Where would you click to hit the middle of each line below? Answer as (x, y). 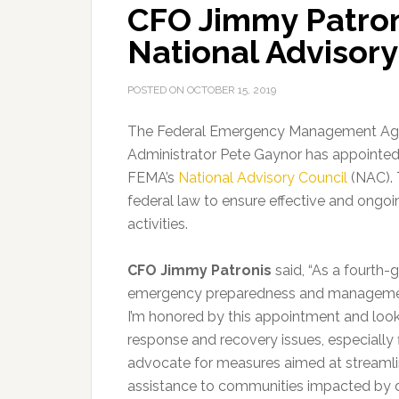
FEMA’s (153, 178)
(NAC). (370, 178)
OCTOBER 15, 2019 (232, 90)
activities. (158, 224)
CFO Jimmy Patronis (199, 270)
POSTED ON (157, 90)
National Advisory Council (263, 178)
